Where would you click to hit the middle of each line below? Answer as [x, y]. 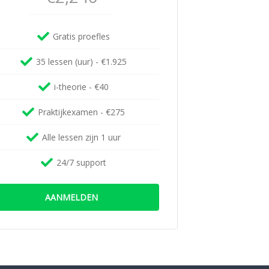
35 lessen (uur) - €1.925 [81, 62]
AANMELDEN [72, 197]
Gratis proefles [81, 36]
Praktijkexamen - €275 [81, 112]
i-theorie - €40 [81, 87]
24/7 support [81, 162]
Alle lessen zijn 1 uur [81, 137]
